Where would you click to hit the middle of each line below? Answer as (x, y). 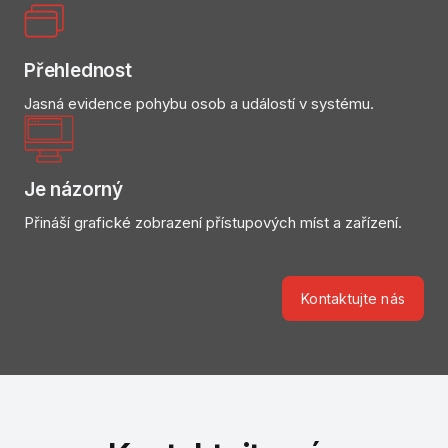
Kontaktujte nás (353, 299)
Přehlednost (78, 71)
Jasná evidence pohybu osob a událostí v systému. (199, 104)
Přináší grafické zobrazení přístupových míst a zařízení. (213, 223)
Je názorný (73, 190)
